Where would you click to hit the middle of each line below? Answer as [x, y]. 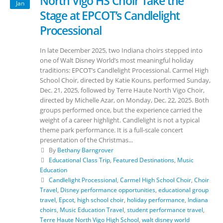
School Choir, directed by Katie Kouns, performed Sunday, [125, 80]
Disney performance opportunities [108, 189]
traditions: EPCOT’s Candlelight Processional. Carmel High [124, 70]
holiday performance [156, 199]
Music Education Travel [92, 209]
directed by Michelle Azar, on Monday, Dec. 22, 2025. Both [124, 100]
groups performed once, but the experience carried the [121, 110]
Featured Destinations [143, 160]
